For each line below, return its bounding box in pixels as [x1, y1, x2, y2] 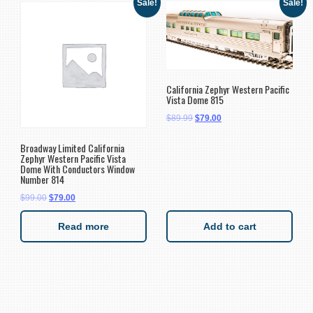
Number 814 [20, 172, 64, 187]
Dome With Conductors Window [20, 161, 135, 177]
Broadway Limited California [20, 140, 124, 156]
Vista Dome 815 [166, 92, 224, 107]
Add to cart [203, 221, 256, 233]
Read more [58, 221, 109, 233]
